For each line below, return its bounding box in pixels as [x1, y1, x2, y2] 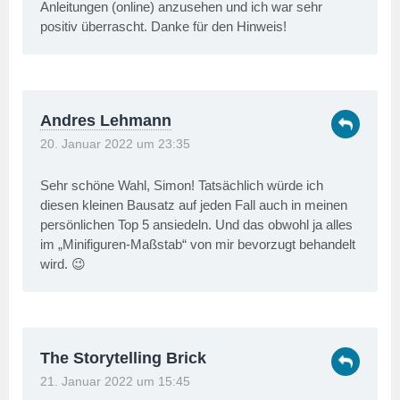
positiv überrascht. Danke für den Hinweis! [40, 19, 287, 35]
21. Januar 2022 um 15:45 [40, 375, 190, 389]
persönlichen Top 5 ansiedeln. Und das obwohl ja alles [40, 217, 353, 233]
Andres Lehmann [40, 112, 171, 130]
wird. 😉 [40, 256, 86, 272]
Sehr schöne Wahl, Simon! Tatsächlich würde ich [40, 178, 323, 194]
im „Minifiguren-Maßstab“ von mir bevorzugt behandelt [40, 237, 355, 253]
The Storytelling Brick [40, 349, 206, 368]
